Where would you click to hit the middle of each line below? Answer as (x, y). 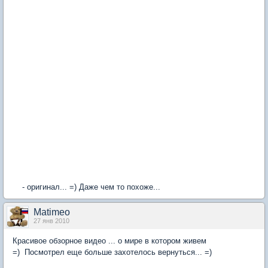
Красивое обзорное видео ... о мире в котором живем (109, 241)
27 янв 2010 (51, 221)
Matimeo (52, 212)
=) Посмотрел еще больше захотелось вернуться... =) (112, 252)
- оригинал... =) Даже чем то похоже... (86, 187)
